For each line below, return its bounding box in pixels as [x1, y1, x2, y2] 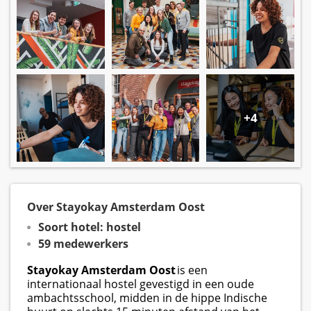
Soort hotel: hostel [38, 219, 141, 235]
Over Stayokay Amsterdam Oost [27, 199, 205, 215]
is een [176, 262, 208, 278]
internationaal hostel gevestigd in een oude [27, 276, 254, 292]
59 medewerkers [38, 236, 128, 252]
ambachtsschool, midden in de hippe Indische [27, 290, 267, 306]
